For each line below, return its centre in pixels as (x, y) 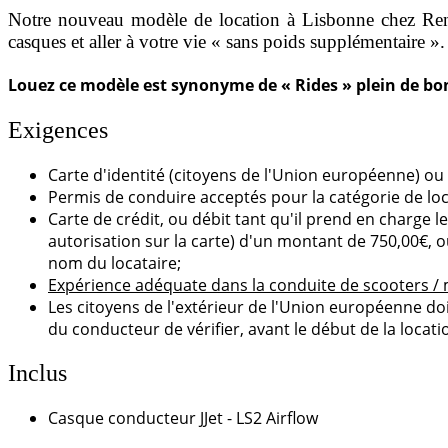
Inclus (37, 373)
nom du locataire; (114, 263)
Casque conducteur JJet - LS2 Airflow (183, 418)
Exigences (58, 130)
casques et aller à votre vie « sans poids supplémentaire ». (226, 41)
